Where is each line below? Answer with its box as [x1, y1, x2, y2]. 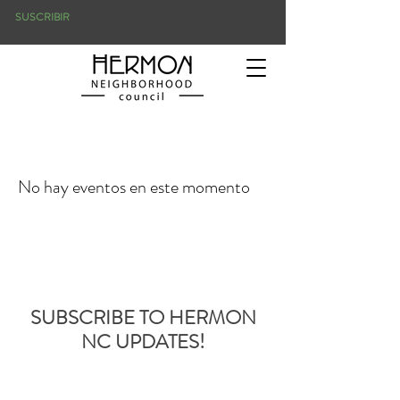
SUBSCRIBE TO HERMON [29, 304, 256, 331]
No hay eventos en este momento [18, 174, 250, 200]
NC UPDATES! [80, 328, 205, 355]
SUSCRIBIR [14, 9, 70, 25]
